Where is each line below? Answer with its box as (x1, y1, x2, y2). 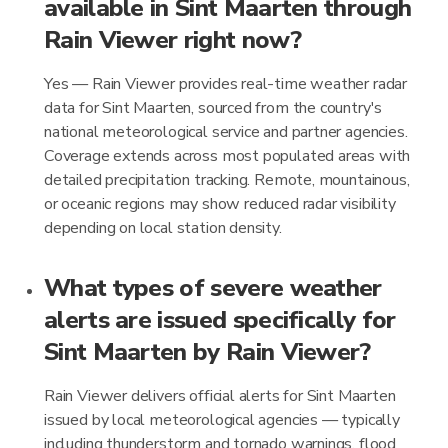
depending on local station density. (44, 217, 282, 239)
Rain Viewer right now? (44, 23, 301, 57)
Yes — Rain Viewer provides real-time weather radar (44, 73, 408, 95)
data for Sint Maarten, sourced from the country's (44, 97, 383, 119)
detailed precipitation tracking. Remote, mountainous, (44, 169, 410, 191)
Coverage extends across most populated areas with (44, 145, 411, 167)
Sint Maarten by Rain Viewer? (44, 335, 371, 369)
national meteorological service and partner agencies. (44, 121, 408, 143)
